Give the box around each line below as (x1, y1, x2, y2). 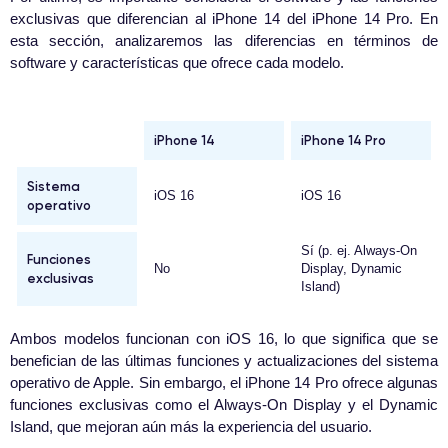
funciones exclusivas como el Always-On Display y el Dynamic (10, 396, 438, 414)
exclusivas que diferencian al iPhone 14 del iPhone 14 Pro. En (10, 10, 438, 28)
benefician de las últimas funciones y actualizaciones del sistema (10, 352, 438, 370)
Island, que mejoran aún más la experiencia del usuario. (10, 418, 372, 436)
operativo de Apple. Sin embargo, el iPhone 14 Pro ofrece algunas (10, 374, 438, 392)
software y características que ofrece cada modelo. (10, 54, 344, 72)
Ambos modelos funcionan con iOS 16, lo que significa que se (10, 330, 438, 348)
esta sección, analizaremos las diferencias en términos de (10, 32, 438, 50)
